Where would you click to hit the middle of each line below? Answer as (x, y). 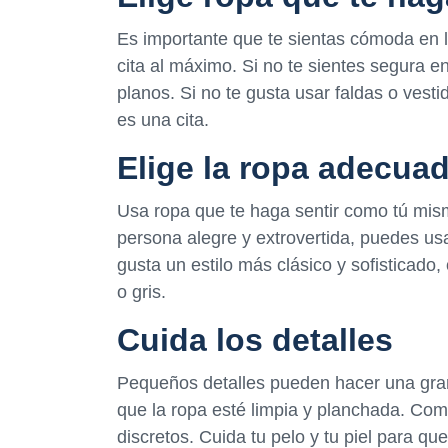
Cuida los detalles (255, 340)
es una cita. (163, 119)
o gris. (141, 292)
